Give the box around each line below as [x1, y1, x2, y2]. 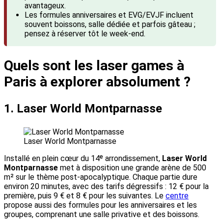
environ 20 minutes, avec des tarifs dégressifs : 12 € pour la [4, 182, 209, 192]
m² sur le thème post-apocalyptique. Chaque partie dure [4, 172, 197, 182]
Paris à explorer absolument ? [4, 74, 191, 90]
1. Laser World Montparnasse [4, 102, 162, 116]
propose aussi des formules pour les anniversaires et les [4, 200, 197, 210]
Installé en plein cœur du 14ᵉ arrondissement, [4, 154, 162, 164]
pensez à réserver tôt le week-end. [25, 28, 145, 38]
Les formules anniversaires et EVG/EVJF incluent [25, 10, 193, 20]
